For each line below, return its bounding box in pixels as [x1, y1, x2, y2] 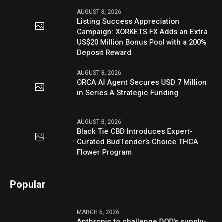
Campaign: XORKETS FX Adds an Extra [77, 26, 208, 37]
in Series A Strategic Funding [77, 87, 179, 98]
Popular [10, 177, 46, 192]
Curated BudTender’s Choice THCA [77, 136, 199, 147]
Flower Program [77, 146, 132, 158]
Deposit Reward [77, 47, 132, 58]
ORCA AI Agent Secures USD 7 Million [77, 76, 207, 88]
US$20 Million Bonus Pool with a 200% [77, 36, 207, 48]
